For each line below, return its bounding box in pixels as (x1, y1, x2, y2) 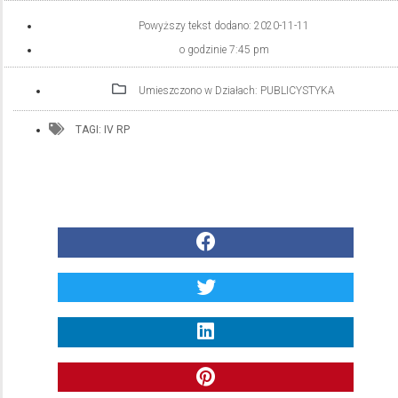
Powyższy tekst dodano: (139, 20, 254, 32)
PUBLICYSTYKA (260, 84, 335, 97)
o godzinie (179, 44, 227, 56)
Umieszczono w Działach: (139, 84, 260, 97)
